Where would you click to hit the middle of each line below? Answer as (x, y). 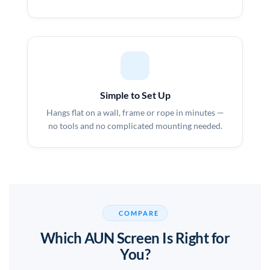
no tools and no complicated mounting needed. (135, 125)
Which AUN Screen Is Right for (135, 238)
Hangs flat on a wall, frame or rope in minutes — (135, 112)
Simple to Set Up (135, 95)
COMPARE (139, 213)
